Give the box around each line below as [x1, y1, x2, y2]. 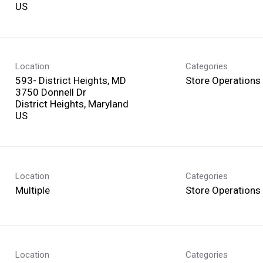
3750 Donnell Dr [15, 86, 86, 98]
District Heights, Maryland [15, 97, 129, 110]
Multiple [15, 184, 50, 196]
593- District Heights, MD [15, 74, 126, 86]
